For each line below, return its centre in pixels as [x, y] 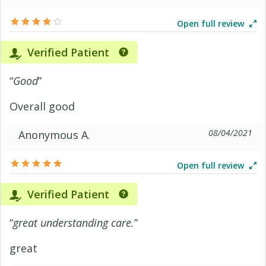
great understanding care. [74, 223]
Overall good [42, 106]
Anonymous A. [54, 135]
